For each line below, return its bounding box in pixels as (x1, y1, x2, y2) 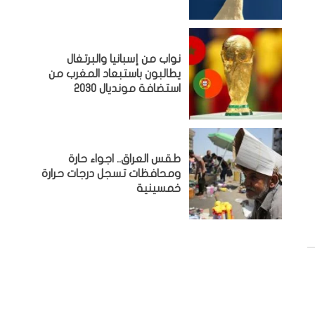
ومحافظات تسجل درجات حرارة (41, 167, 181, 179)
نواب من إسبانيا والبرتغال (67, 53, 181, 65)
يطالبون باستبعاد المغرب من (49, 67, 181, 79)
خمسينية (136, 182, 181, 194)
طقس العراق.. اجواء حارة (68, 153, 181, 165)
